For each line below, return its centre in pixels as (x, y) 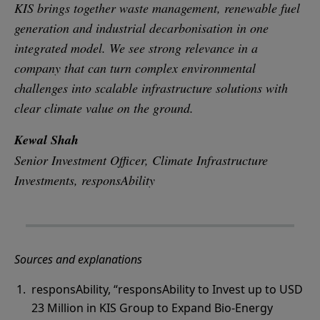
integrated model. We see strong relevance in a (136, 48)
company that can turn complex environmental (135, 68)
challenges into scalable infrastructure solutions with (151, 88)
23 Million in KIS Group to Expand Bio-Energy (152, 308)
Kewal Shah (46, 140)
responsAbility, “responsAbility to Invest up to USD (167, 289)
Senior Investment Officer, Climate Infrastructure (141, 160)
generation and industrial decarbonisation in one (141, 28)
